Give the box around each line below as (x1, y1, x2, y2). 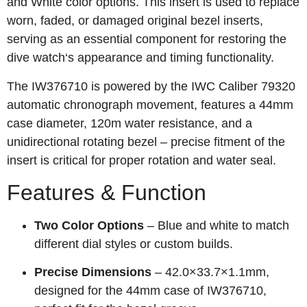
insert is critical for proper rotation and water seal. (7, 153, 276, 167)
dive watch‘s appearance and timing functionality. (7, 51, 274, 65)
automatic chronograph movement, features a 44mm (7, 97, 293, 112)
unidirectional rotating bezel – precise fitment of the (7, 134, 285, 149)
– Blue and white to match (144, 219, 289, 233)
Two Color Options (34, 219, 144, 233)
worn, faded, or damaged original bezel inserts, (7, 14, 263, 28)
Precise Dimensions (34, 265, 151, 280)
